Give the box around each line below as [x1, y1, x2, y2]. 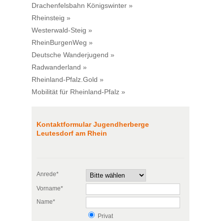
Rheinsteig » [32, 14, 71, 22]
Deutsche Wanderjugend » [32, 51, 114, 59]
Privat [96, 213, 113, 220]
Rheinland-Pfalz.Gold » [32, 75, 104, 84]
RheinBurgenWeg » [32, 38, 93, 47]
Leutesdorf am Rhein [37, 129, 107, 138]
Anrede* [37, 171, 59, 178]
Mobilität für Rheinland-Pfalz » [32, 88, 125, 96]
